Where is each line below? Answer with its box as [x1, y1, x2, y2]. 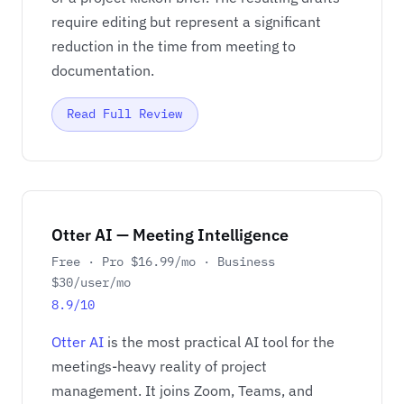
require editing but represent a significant [51, 12, 321, 31]
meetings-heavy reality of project [51, 356, 267, 375]
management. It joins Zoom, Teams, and [51, 381, 313, 399]
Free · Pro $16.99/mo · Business [51, 252, 275, 270]
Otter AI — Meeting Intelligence [51, 224, 289, 246]
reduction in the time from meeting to [51, 36, 296, 55]
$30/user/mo [51, 273, 131, 290]
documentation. [51, 60, 154, 79]
